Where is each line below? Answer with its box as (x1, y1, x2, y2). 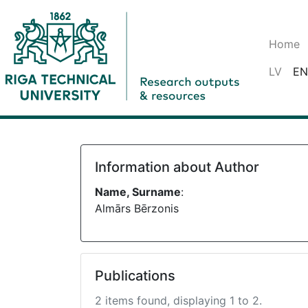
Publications (95, 267, 175, 284)
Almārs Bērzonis (95, 201, 179, 215)
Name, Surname (95, 185, 181, 199)
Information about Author (95, 159, 259, 175)
